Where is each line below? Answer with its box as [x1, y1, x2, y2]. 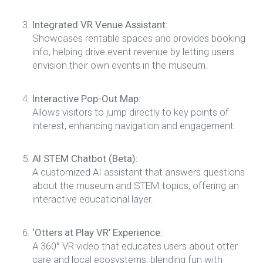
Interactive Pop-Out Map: [32, 92, 141, 104]
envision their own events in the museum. [32, 59, 208, 71]
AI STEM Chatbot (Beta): [32, 153, 138, 165]
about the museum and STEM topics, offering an [32, 180, 239, 192]
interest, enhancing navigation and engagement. [32, 119, 236, 131]
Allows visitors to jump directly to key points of [32, 106, 229, 118]
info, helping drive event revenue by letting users [32, 45, 234, 58]
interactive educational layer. [32, 193, 153, 205]
